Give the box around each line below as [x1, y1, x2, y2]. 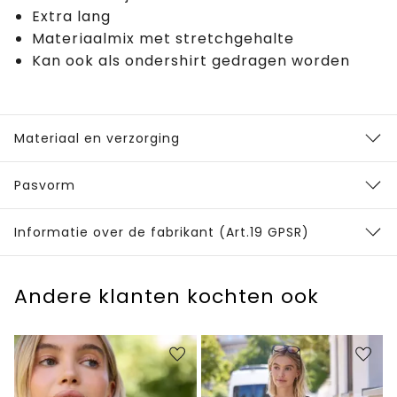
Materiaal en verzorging [14, 129, 180, 148]
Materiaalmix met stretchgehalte [32, 28, 294, 50]
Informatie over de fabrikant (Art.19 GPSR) [14, 223, 309, 242]
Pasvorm [14, 176, 75, 195]
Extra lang [32, 6, 111, 27]
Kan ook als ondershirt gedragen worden [32, 51, 350, 72]
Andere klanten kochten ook [14, 283, 319, 311]
